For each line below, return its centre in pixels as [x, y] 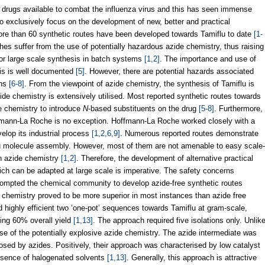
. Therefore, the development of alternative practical [165, 158]
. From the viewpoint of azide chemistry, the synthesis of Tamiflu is [139, 83]
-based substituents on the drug [143, 108]
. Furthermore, [238, 108]
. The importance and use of [208, 59]
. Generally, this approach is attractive [192, 257]
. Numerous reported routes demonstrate [189, 133]
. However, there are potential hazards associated [169, 71]
